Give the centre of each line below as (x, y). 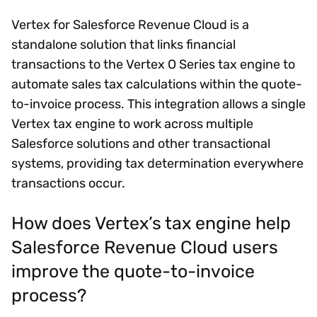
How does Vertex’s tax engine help (151, 223)
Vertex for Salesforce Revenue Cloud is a (130, 24)
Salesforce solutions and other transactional (141, 143)
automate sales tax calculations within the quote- (157, 84)
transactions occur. (68, 183)
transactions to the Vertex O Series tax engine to (153, 64)
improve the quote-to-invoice (133, 271)
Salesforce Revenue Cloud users (145, 247)
